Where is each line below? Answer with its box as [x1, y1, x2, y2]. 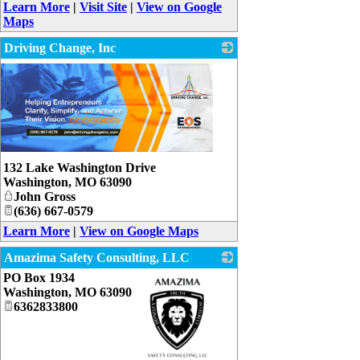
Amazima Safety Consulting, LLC [4, 251, 190, 265]
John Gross [14, 190, 76, 204]
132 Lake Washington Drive [3, 161, 156, 175]
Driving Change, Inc [4, 41, 116, 55]
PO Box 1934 [3, 271, 75, 285]
